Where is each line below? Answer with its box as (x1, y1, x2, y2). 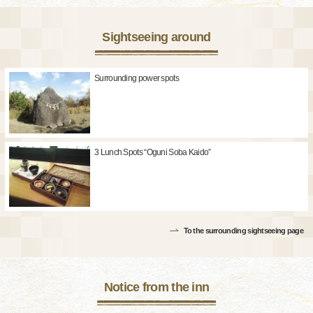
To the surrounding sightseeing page (183, 226, 303, 235)
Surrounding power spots (94, 73, 179, 84)
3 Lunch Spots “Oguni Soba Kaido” (94, 147, 211, 157)
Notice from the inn (103, 279, 210, 294)
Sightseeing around (102, 30, 211, 45)
